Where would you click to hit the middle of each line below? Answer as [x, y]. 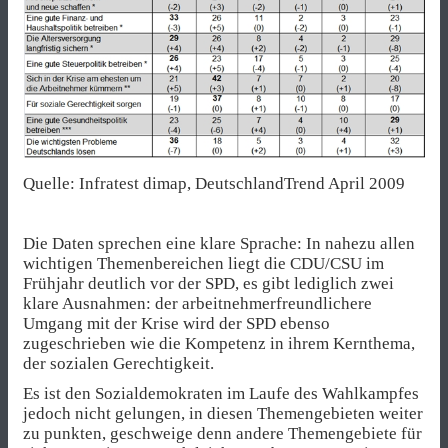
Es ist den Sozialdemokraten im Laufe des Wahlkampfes [221, 393]
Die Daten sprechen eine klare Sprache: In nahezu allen [219, 243]
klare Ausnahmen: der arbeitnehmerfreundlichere [197, 303]
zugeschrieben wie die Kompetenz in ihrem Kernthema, [219, 343]
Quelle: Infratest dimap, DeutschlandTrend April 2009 [214, 183]
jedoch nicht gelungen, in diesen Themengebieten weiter [223, 413]
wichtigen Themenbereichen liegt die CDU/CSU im [203, 263]
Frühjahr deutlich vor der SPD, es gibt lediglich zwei [208, 283]
